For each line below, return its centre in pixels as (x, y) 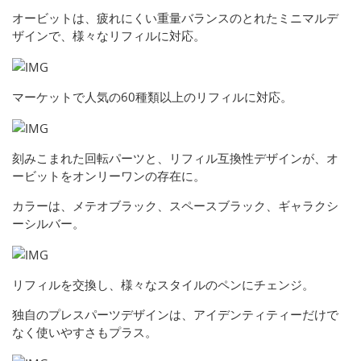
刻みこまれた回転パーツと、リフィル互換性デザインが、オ (175, 158)
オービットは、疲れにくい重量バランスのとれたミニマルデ (175, 18)
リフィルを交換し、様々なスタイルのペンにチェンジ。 (163, 285)
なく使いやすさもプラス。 (85, 332)
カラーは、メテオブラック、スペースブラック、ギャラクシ (175, 206)
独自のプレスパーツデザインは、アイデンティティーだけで (175, 315)
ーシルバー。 (48, 224)
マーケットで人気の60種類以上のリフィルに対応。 (152, 97)
